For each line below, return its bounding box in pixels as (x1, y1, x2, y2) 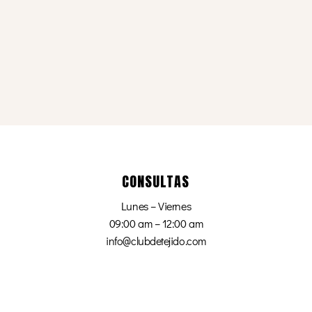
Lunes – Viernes (120, 198, 192, 213)
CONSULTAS (122, 170, 190, 192)
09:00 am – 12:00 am (109, 215, 203, 231)
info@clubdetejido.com (106, 233, 206, 248)
